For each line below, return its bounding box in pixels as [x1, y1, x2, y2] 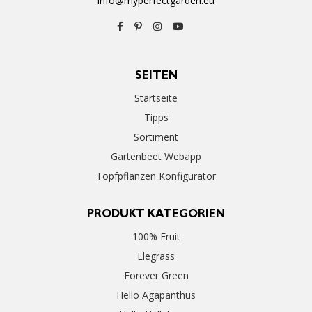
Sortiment [134, 130, 178, 144]
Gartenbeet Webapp [111, 150, 201, 164]
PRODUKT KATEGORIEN [87, 210, 225, 221]
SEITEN [134, 71, 178, 83]
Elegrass [137, 249, 175, 263]
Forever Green [123, 269, 189, 283]
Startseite [134, 91, 178, 105]
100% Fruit [132, 230, 180, 244]
